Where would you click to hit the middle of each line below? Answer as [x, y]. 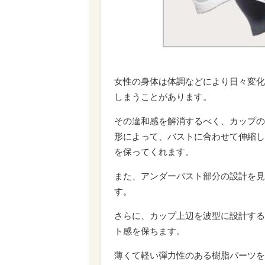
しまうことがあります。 [163, 97]
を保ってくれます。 [154, 152]
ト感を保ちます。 [150, 231]
